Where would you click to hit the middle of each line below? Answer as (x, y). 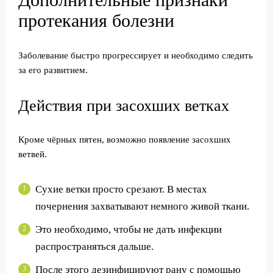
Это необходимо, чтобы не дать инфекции (129, 230)
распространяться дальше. (94, 247)
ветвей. (33, 154)
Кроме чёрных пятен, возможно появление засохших (125, 140)
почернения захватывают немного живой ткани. (142, 207)
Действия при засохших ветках (124, 106)
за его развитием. (53, 70)
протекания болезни (96, 21)
